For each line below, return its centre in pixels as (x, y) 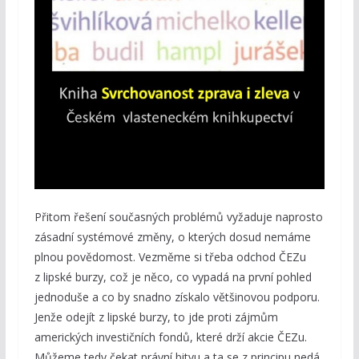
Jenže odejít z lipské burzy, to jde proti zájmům (156, 317)
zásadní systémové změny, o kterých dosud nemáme (172, 237)
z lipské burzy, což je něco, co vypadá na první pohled (173, 277)
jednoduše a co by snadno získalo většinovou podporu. (177, 297)
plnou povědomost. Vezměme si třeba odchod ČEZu (170, 257)
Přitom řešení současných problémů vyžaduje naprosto (178, 217)
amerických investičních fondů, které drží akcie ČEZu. (170, 337)
